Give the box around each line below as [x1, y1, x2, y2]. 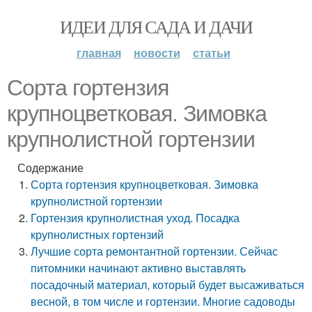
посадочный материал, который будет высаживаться [31, 276, 305, 292]
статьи [192, 45, 231, 61]
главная [76, 45, 121, 61]
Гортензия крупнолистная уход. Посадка [31, 210, 240, 226]
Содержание [17, 159, 84, 175]
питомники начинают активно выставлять [31, 260, 247, 276]
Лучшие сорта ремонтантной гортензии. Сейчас [31, 243, 279, 259]
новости [133, 45, 180, 61]
